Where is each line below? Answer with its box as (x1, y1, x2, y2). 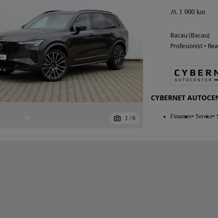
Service (195, 112, 213, 120)
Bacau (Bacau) (170, 31, 210, 39)
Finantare (170, 112, 192, 120)
